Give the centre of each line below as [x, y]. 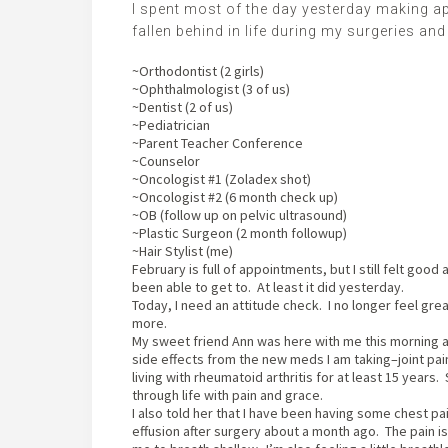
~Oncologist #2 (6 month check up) [235, 197]
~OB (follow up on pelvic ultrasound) [239, 215]
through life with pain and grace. [227, 395]
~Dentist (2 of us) [182, 107]
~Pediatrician [172, 125]
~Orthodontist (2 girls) [198, 71]
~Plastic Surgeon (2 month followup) [239, 233]
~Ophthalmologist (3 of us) [211, 89]
